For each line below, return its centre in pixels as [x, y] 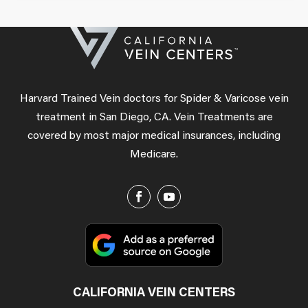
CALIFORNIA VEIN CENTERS [154, 294]
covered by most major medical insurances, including [154, 136]
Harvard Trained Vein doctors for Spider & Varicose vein [154, 99]
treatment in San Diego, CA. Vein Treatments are [154, 117]
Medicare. [154, 154]
